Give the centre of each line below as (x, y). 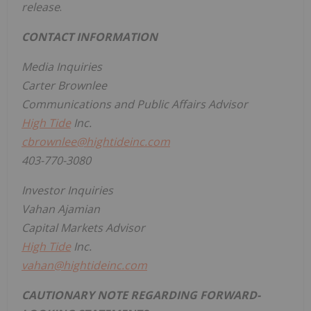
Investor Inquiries (67, 190)
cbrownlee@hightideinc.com (96, 141)
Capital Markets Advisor (83, 227)
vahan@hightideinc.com (84, 265)
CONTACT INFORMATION (90, 36)
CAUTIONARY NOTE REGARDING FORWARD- (141, 295)
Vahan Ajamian (61, 209)
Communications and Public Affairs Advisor (135, 104)
